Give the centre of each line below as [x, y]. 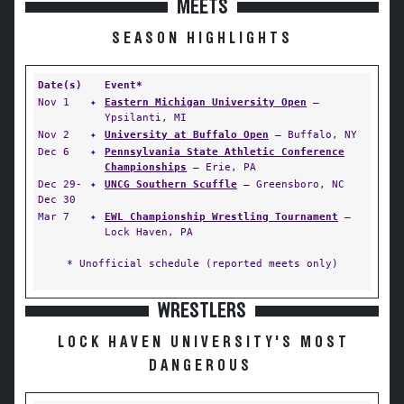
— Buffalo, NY [313, 134]
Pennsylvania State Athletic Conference [225, 151]
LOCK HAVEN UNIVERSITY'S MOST [204, 343]
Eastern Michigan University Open [206, 102]
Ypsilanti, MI [146, 117]
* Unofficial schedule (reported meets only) [202, 263]
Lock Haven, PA [149, 232]
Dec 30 [57, 199]
